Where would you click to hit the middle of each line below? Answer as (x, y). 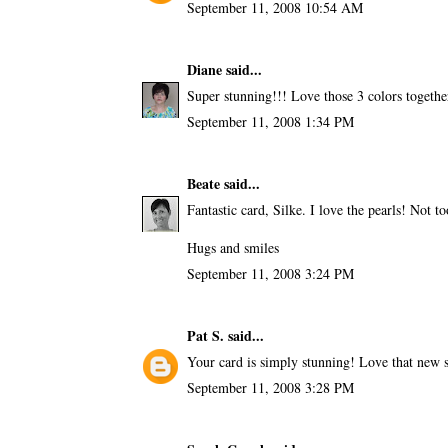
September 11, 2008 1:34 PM (270, 121)
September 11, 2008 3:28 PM (270, 387)
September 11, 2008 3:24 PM (270, 273)
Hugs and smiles (232, 247)
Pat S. (205, 335)
